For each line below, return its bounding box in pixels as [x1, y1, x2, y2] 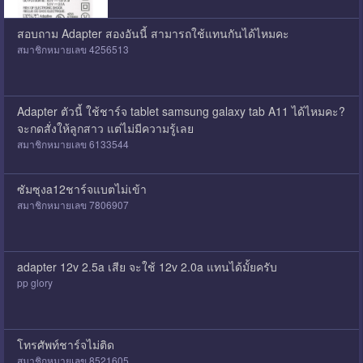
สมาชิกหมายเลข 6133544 [16, 136, 129, 151]
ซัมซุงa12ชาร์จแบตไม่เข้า [16, 180, 147, 197]
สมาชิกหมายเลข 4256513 [16, 41, 129, 56]
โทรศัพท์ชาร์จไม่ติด [16, 335, 114, 352]
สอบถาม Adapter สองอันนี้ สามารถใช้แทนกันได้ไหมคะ [16, 24, 289, 41]
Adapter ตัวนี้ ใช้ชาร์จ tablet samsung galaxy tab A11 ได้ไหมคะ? [16, 102, 345, 119]
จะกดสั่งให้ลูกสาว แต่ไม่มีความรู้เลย [16, 119, 194, 136]
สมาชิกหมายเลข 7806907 [16, 197, 129, 211]
